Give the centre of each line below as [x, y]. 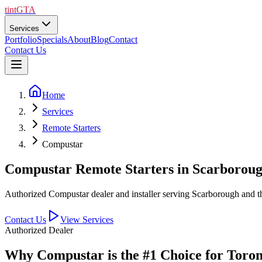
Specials [52, 39]
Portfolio [21, 39]
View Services [87, 219]
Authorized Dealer [39, 230]
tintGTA [20, 10]
